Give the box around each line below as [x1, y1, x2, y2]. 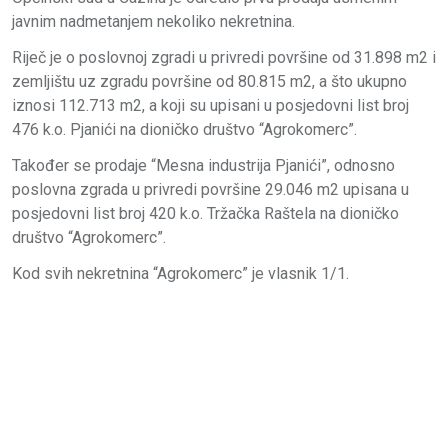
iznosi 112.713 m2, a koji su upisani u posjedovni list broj [12, 95, 409, 115]
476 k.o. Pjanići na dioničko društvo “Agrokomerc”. [12, 119, 357, 139]
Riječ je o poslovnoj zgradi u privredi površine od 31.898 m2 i [12, 47, 436, 67]
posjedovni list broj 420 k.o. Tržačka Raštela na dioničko [12, 203, 399, 223]
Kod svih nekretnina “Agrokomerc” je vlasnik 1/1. [12, 263, 349, 283]
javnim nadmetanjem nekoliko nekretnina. [12, 11, 295, 31]
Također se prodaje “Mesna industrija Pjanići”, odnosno [12, 155, 395, 175]
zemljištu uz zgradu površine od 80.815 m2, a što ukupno [12, 71, 407, 91]
